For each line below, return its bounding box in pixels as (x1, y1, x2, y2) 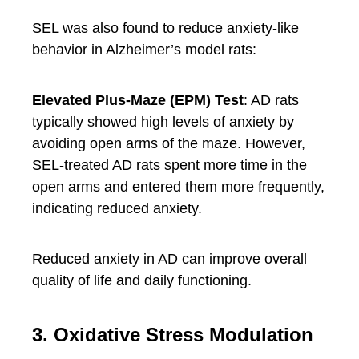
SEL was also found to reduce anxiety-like (32, 20, 299, 36)
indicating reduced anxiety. (32, 200, 202, 216)
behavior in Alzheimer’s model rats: (32, 42, 256, 58)
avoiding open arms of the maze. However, (32, 135, 305, 151)
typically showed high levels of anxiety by (32, 114, 294, 130)
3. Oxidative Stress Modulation (32, 324, 313, 345)
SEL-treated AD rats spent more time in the (32, 157, 307, 173)
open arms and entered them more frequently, (32, 179, 325, 195)
